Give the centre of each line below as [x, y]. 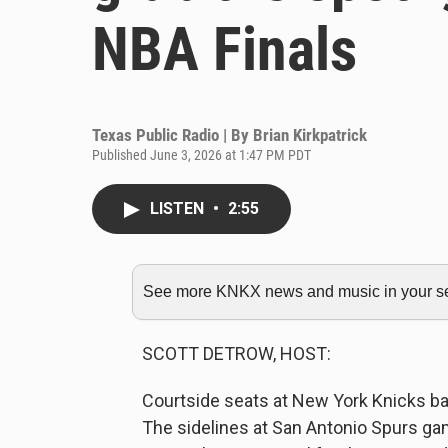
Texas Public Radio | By [172, 135]
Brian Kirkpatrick [310, 135]
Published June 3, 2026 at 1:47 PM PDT [201, 155]
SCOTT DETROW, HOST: [236, 353]
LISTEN [179, 208]
